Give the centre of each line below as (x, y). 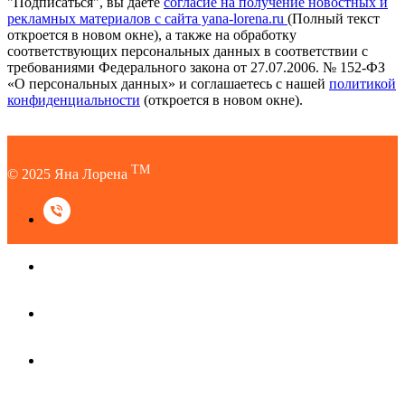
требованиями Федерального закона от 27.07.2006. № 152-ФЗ (196, 67)
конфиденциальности (74, 99)
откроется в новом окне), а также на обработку (152, 34)
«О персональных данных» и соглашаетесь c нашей (168, 83)
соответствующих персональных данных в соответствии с (188, 51)
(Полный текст (334, 18)
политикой (363, 83)
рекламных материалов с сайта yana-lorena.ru (147, 18)
